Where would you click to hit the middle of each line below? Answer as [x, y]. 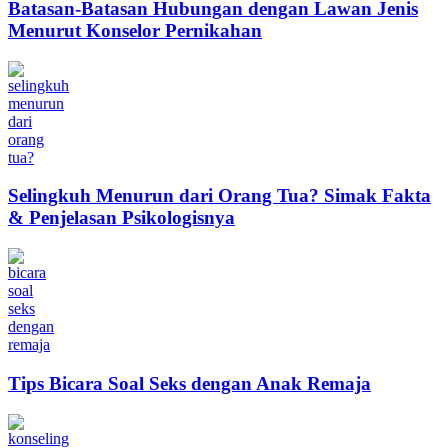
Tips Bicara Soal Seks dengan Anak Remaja [189, 383]
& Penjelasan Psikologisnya [121, 218]
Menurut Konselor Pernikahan [135, 31]
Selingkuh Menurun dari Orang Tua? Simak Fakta [219, 196]
